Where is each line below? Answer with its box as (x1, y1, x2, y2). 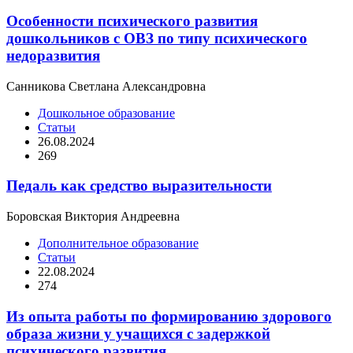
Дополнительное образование (38, 236, 199, 251)
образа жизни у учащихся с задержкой (6, 325, 270, 342)
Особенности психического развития (6, 13, 258, 29)
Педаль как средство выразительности (6, 177, 272, 195)
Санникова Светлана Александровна (6, 79, 206, 93)
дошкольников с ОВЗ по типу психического (6, 30, 307, 46)
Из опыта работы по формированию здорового (6, 307, 332, 325)
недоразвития (6, 47, 100, 64)
